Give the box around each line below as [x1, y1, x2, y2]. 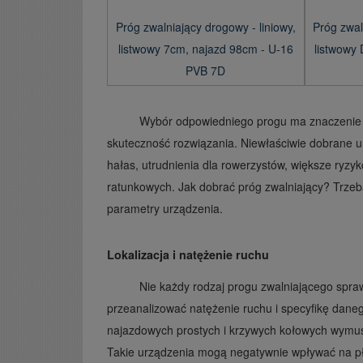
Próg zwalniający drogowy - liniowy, [115, 18, 296, 35]
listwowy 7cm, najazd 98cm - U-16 [117, 40, 293, 57]
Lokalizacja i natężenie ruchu [107, 246, 269, 263]
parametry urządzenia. [107, 199, 223, 216]
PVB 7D [186, 62, 226, 79]
